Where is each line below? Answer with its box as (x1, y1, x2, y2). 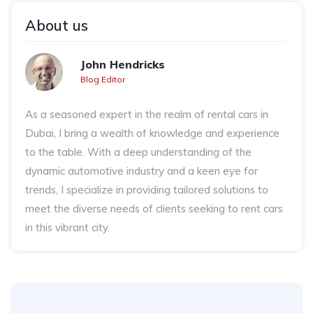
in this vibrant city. (25, 220, 110, 234)
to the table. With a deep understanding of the (25, 145, 252, 159)
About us (25, 15, 88, 34)
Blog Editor (80, 73, 125, 85)
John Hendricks (80, 57, 165, 71)
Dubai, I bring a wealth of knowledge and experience (25, 126, 279, 140)
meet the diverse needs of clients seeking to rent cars (25, 201, 283, 215)
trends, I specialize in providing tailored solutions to (25, 182, 268, 196)
